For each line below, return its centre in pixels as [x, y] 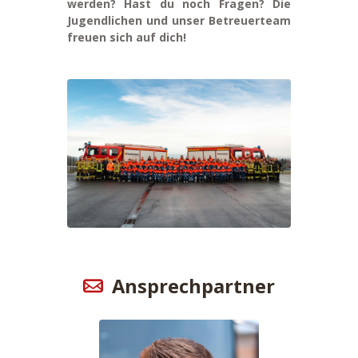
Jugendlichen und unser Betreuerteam [179, 20]
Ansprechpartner [193, 286]
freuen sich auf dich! [127, 37]
